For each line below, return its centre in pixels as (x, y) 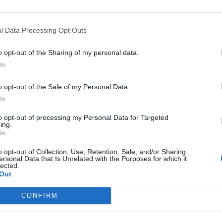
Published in (37, 25)
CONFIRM (39, 195)
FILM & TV (82, 25)
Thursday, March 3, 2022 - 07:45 (75, 37)
